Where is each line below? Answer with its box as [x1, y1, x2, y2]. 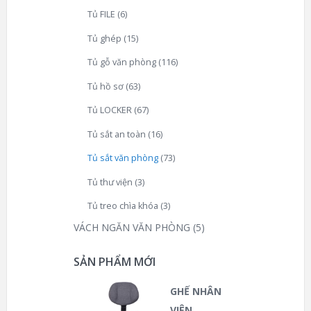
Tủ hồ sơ [87, 80, 124, 92]
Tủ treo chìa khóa [87, 200, 158, 212]
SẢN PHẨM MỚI [74, 254, 155, 270]
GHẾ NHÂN [170, 285, 221, 299]
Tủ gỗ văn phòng [87, 56, 156, 69]
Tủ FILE [87, 8, 115, 21]
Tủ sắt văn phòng [87, 152, 158, 165]
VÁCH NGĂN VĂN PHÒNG [74, 221, 190, 235]
